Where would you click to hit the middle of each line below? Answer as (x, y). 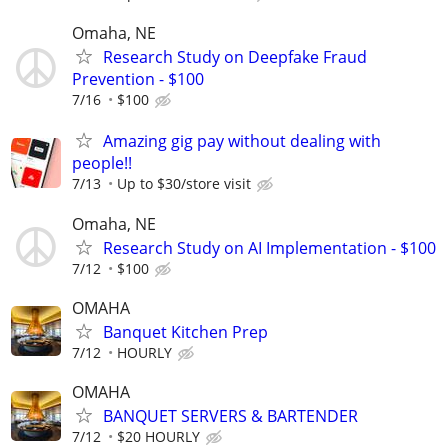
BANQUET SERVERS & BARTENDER (230, 416)
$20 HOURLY (158, 436)
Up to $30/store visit (184, 184)
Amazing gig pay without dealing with (242, 141)
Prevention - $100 (138, 79)
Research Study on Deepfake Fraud (235, 57)
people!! (102, 163)
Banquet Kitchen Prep (185, 331)
